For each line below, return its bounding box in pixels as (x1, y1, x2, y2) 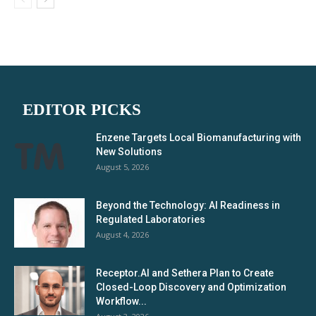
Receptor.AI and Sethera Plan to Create (96, 267, 274, 279)
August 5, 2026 (96, 162, 149, 172)
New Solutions (96, 146, 162, 157)
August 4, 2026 (96, 229, 149, 240)
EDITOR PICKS (23, 101, 141, 119)
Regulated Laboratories (96, 214, 205, 225)
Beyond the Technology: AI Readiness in (96, 200, 280, 211)
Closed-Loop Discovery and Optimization (96, 281, 286, 293)
